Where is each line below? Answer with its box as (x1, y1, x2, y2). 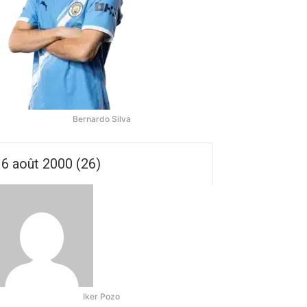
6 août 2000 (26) (1, 156, 101, 173)
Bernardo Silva (72, 114, 131, 125)
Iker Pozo (83, 291, 120, 302)
